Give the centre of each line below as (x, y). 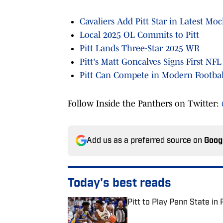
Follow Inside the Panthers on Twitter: (145, 103)
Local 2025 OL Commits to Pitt (139, 35)
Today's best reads (119, 183)
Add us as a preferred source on (145, 141)
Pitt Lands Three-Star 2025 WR (140, 48)
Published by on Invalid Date (172, 212)
